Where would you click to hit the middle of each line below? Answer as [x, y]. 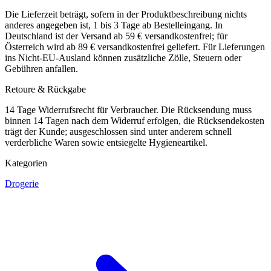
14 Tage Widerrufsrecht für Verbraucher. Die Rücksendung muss [128, 109]
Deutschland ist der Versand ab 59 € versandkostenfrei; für [116, 36]
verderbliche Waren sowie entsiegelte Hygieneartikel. [106, 142]
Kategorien [26, 163]
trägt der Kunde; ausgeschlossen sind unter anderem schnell [118, 131]
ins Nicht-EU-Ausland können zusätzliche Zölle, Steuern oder [123, 57]
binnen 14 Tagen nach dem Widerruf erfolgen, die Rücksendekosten [135, 120]
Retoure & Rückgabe [45, 89]
